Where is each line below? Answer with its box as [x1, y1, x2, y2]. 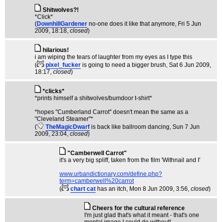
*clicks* [43, 88, 64, 95]
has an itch [97, 185, 126, 192]
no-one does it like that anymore [89, 20, 175, 27]
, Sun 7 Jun [169, 123, 200, 130]
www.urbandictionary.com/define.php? [59, 170, 162, 177]
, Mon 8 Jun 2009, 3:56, [126, 185, 191, 192]
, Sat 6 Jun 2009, [166, 61, 211, 68]
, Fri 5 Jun [175, 20, 201, 27]
